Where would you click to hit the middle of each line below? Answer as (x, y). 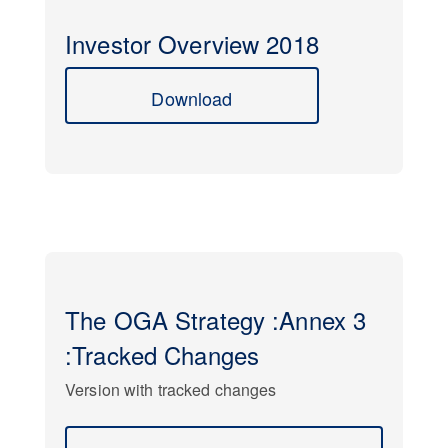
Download (192, 98)
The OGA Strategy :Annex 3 (216, 319)
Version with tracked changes (171, 389)
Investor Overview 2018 (192, 43)
